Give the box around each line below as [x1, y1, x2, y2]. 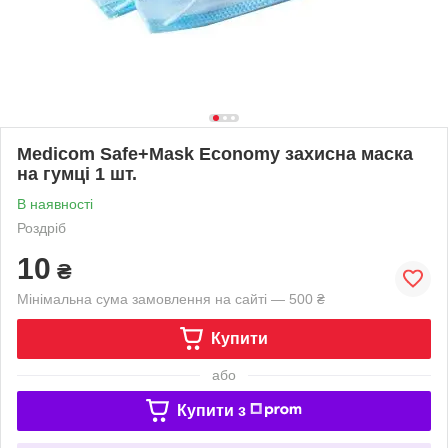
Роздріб [17, 219, 66, 236]
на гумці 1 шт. [17, 163, 137, 184]
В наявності [17, 195, 93, 212]
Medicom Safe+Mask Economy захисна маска [17, 143, 413, 164]
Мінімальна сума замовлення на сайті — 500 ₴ [17, 290, 325, 307]
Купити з [176, 401, 246, 419]
